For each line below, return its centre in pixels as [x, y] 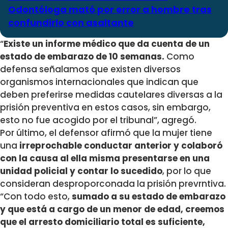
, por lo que [187, 171]
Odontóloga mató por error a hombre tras [110, 10]
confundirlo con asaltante [71, 23]
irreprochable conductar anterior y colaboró [120, 146]
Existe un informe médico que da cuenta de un [107, 44]
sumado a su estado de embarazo [148, 197]
